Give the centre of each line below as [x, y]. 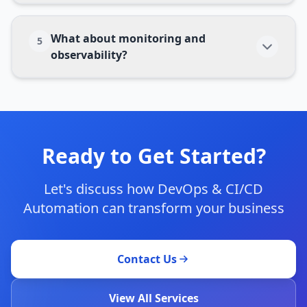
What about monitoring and [128, 38]
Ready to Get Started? [153, 156]
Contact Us [147, 259]
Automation [61, 208]
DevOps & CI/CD [210, 189]
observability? [89, 55]
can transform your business [191, 208]
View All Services [153, 298]
